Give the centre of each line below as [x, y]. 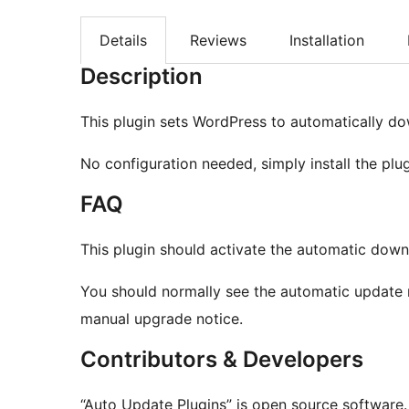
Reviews [218, 40]
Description [142, 77]
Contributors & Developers [222, 360]
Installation [327, 40]
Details [123, 40]
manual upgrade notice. [162, 319]
